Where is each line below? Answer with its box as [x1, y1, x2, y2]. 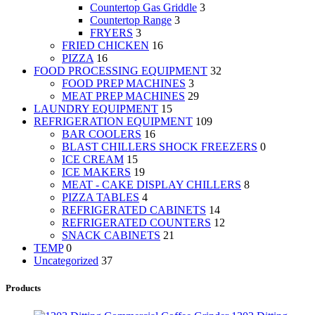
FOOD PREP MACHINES [62, 77, 186, 90]
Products [6, 283, 41, 294]
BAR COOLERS [62, 128, 141, 141]
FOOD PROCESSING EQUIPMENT [34, 65, 207, 77]
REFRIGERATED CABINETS [62, 204, 206, 217]
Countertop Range [90, 14, 172, 27]
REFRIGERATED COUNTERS [62, 217, 211, 229]
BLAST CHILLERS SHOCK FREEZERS [62, 141, 257, 153]
